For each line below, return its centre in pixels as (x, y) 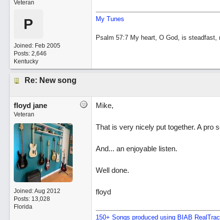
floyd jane (30, 105)
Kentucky (26, 61)
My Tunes (110, 19)
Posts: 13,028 (32, 199)
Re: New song (50, 80)
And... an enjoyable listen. (136, 149)
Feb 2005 (47, 46)
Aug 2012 (47, 191)
